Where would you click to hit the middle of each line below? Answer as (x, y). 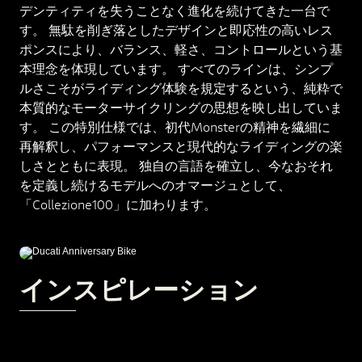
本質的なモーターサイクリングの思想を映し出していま (181, 107)
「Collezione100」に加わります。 (118, 204)
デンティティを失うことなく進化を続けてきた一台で (175, 10)
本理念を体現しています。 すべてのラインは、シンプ (176, 68)
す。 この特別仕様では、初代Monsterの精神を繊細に (175, 126)
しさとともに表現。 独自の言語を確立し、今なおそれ (176, 165)
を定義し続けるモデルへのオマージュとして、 (155, 185)
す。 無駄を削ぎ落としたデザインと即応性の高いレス (176, 29)
